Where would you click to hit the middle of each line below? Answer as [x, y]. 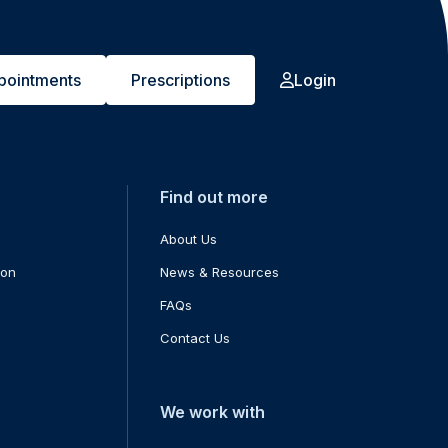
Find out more [214, 197]
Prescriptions [180, 80]
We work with [212, 412]
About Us [188, 239]
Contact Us [195, 338]
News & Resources [219, 272]
